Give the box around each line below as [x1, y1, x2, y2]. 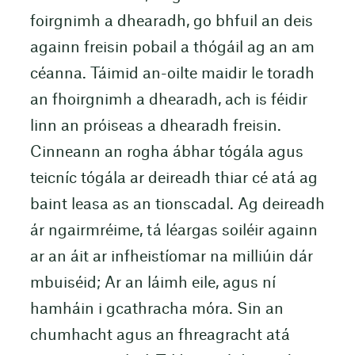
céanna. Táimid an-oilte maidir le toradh [29, 67, 315, 82]
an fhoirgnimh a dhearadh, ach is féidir [29, 93, 307, 109]
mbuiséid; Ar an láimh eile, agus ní [29, 276, 276, 292]
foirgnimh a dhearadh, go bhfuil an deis [29, 14, 313, 30]
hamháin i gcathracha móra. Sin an [29, 302, 284, 318]
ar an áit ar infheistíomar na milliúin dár [29, 250, 313, 265]
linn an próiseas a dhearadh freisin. [29, 119, 281, 135]
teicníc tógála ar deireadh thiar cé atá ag [29, 171, 318, 187]
